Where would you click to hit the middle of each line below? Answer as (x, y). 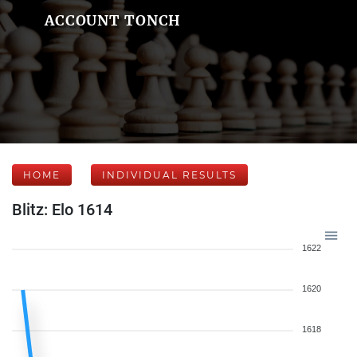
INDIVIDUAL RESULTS (169, 175)
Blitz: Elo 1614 (62, 210)
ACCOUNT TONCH (113, 20)
